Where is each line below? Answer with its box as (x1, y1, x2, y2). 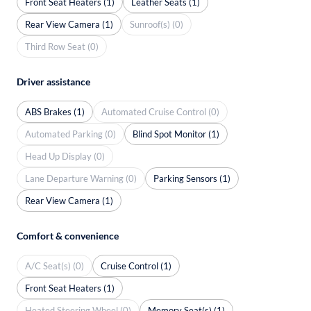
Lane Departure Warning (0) (25, 172, 137, 184)
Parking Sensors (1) (153, 172, 230, 184)
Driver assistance (17, 76, 90, 87)
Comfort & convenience (17, 230, 119, 242)
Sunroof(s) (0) (130, 18, 183, 30)
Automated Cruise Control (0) (101, 106, 219, 117)
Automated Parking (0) (25, 128, 116, 140)
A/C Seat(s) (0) (25, 260, 84, 271)
